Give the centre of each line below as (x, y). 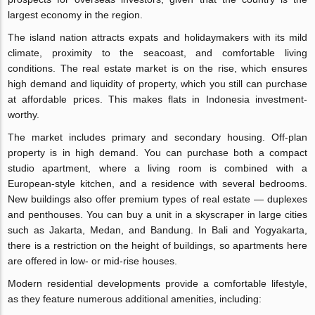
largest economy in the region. (76, 15)
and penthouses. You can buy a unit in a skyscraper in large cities (157, 215)
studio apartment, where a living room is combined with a (157, 168)
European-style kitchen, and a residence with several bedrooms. (157, 184)
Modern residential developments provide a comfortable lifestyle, (157, 284)
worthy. (24, 115)
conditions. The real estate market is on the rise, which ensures (157, 69)
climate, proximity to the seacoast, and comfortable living (157, 53)
